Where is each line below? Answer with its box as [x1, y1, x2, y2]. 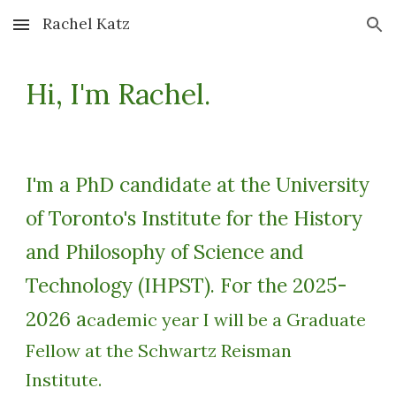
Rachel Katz [42, 14, 130, 34]
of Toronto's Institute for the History [26, 205, 363, 231]
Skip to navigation [271, 25, 382, 41]
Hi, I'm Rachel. [26, 76, 218, 112]
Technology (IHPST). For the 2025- [26, 272, 348, 298]
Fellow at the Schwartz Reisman [26, 339, 293, 362]
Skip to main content [14, 25, 140, 41]
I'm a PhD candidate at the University [26, 171, 370, 197]
